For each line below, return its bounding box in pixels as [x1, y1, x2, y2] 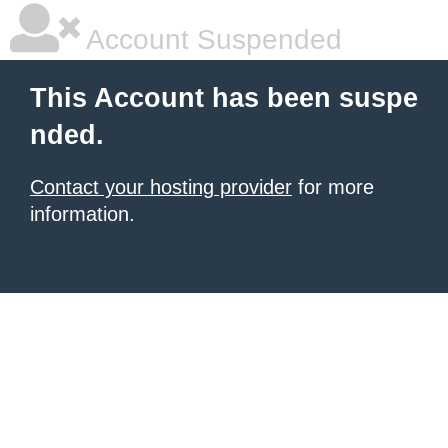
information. [30, 203, 135, 225]
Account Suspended [80, 24, 342, 55]
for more [292, 176, 374, 198]
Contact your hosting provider [30, 176, 292, 198]
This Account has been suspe [30, 83, 418, 113]
